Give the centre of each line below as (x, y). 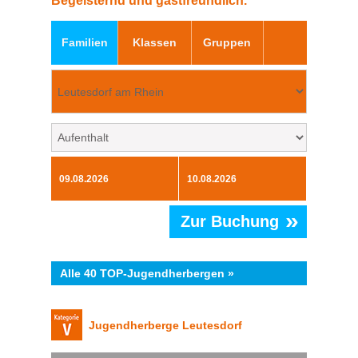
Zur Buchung (230, 222)
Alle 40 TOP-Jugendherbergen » (147, 274)
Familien (84, 43)
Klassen (154, 43)
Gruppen (227, 43)
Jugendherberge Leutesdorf (162, 326)
